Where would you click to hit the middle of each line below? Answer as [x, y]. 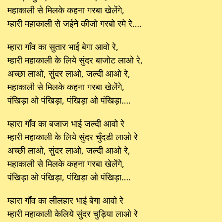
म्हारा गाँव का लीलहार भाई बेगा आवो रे [65, 200]
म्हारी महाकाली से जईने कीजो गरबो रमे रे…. [75, 23]
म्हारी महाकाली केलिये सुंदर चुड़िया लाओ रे [73, 213]
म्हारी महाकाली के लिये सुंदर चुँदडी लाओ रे [73, 137]
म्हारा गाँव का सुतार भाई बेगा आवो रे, [63, 46]
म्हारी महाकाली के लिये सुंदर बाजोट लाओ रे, [75, 60]
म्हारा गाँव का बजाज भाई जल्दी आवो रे [66, 123]
